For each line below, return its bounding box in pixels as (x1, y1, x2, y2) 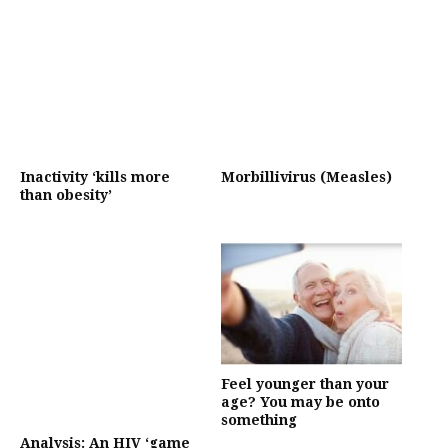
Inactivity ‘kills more (20, 169, 170, 186)
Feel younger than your (221, 376, 390, 393)
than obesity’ (20, 187, 112, 204)
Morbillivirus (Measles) (221, 169, 393, 186)
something (221, 412, 298, 429)
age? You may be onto (221, 394, 381, 411)
